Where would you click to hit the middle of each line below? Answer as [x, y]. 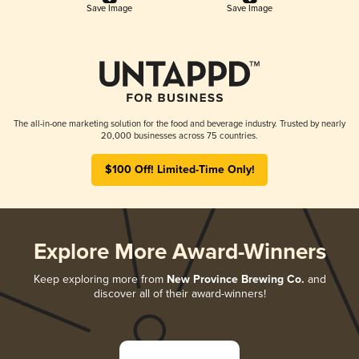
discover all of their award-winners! [179, 293]
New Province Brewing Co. [235, 279]
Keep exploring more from [100, 279]
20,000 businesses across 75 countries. [179, 135]
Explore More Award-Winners [179, 252]
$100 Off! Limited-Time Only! [179, 169]
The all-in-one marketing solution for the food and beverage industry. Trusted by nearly [179, 123]
